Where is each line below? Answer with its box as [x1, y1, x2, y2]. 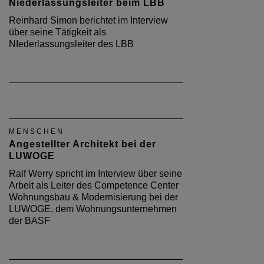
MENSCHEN [9, 127, 64, 136]
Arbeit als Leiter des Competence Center [9, 180, 179, 190]
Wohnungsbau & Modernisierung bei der [9, 192, 178, 202]
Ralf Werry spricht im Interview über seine [9, 169, 182, 179]
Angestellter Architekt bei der [9, 139, 156, 149]
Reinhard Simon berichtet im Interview [9, 15, 168, 25]
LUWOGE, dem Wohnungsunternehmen [9, 204, 177, 214]
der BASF [9, 216, 50, 226]
